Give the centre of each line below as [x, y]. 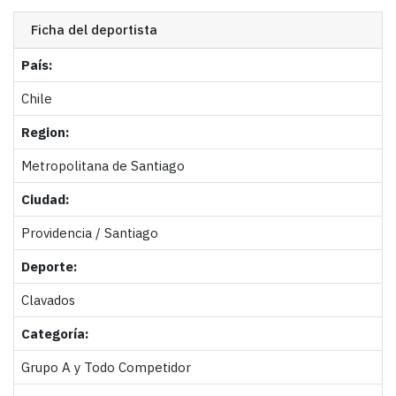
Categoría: [54, 333]
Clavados [48, 300]
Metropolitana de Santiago [103, 165]
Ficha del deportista [94, 29]
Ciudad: [45, 199]
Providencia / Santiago [89, 232]
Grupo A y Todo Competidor [106, 367]
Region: [45, 132]
